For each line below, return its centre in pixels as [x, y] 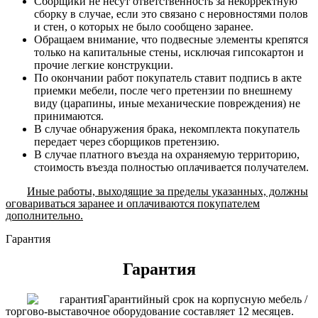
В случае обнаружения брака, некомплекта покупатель [167, 129]
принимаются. [69, 116]
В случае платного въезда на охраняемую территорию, [167, 155]
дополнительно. [44, 216]
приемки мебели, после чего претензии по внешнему [163, 91]
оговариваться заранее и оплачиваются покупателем [133, 204]
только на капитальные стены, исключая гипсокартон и [169, 53]
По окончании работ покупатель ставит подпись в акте [168, 78]
